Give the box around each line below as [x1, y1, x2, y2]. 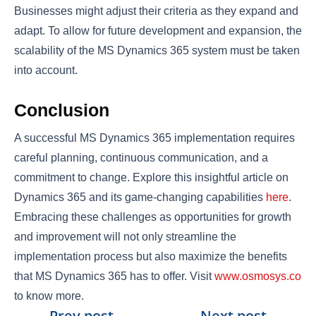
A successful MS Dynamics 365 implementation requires [14, 131, 295, 144]
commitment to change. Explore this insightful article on [14, 171, 288, 183]
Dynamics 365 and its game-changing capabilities [14, 190, 266, 203]
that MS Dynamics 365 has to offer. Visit [14, 269, 214, 282]
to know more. [14, 289, 87, 302]
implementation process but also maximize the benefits [14, 250, 287, 262]
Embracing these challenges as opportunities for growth [14, 210, 291, 223]
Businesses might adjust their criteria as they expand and [14, 4, 298, 17]
